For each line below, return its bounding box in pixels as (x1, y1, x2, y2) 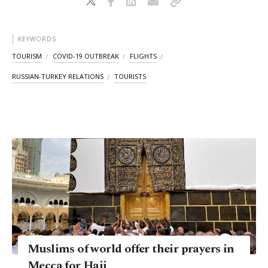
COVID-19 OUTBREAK (53, 51, 119, 61)
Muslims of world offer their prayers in (28, 239, 234, 258)
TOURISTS (114, 72, 146, 81)
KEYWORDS (18, 35, 56, 44)
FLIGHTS (130, 51, 157, 61)
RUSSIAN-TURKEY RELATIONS (12, 72, 103, 81)
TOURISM (12, 51, 42, 61)
